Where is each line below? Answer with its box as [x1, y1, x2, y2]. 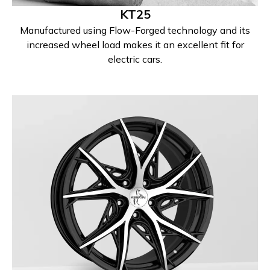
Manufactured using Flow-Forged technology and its [20, 24, 250, 36]
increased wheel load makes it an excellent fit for [26, 39, 244, 51]
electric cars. [108, 53, 162, 65]
